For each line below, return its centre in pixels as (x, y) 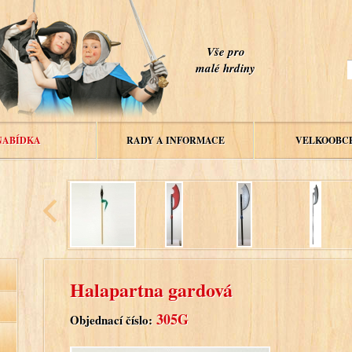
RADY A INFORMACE (175, 140)
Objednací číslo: (111, 319)
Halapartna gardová (151, 289)
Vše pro (225, 51)
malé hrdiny (225, 68)
